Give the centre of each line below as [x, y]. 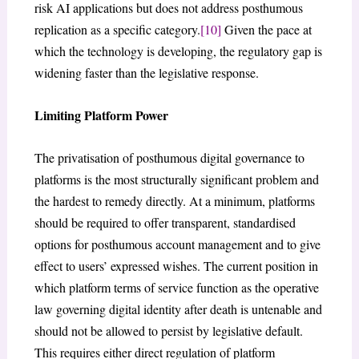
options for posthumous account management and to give [177, 244]
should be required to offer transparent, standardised [165, 222]
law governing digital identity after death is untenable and [178, 309]
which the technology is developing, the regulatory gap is [178, 51]
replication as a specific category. [117, 30]
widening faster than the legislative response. [146, 73]
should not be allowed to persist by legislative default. [168, 330]
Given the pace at [266, 30]
